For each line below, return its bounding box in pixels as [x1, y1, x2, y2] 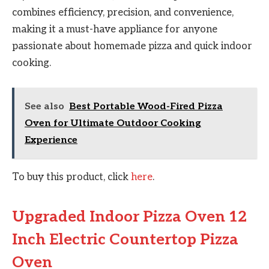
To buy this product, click [12, 171, 131, 183]
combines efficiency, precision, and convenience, [12, 7, 234, 19]
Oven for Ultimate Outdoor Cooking [25, 117, 201, 129]
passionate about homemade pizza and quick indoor [12, 40, 252, 53]
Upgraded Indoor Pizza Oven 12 [12, 208, 247, 227]
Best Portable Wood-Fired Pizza [69, 100, 223, 112]
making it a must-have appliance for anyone [12, 23, 217, 36]
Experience [25, 134, 77, 146]
